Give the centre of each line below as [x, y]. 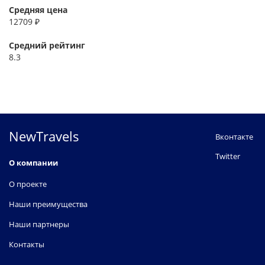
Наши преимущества [48, 204]
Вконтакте [234, 137]
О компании [33, 163]
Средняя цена [38, 9]
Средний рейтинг [47, 45]
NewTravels [44, 136]
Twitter [228, 156]
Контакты [27, 244]
